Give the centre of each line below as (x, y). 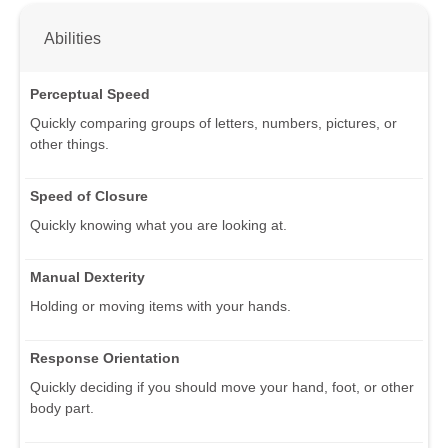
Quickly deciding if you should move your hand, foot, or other (222, 386)
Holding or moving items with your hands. (160, 305)
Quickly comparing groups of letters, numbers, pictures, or (213, 122)
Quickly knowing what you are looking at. (158, 224)
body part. (62, 407)
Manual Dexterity (87, 276)
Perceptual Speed (90, 93)
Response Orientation (105, 357)
